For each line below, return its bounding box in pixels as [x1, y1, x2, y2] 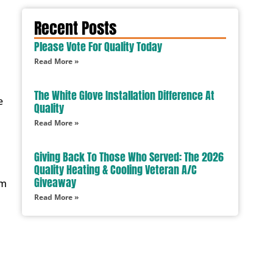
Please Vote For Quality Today [34, 38, 162, 55]
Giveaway [34, 174, 76, 191]
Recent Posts [34, 16, 116, 40]
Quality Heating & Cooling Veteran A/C [34, 161, 197, 178]
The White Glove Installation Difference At [34, 87, 214, 104]
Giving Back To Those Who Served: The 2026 [34, 149, 224, 165]
